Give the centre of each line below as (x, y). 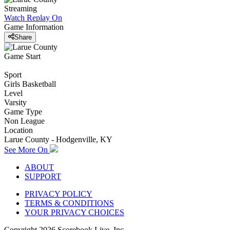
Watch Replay (27, 17)
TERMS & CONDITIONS (69, 203)
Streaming (21, 8)
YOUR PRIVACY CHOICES (74, 213)
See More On (27, 150)
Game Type (23, 112)
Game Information (34, 27)
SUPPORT (43, 177)
